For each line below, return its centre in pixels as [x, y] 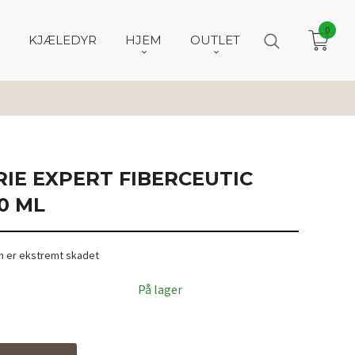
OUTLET [215, 40]
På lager [160, 290]
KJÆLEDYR [63, 40]
